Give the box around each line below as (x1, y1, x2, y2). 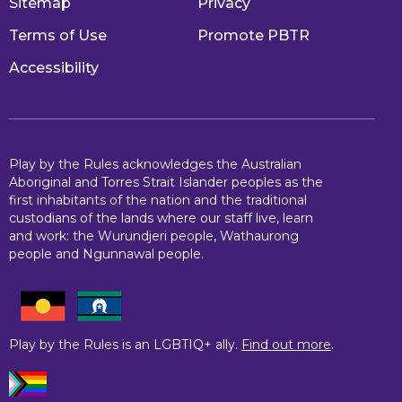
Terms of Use (9, 27, 107, 45)
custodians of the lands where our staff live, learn (9, 210, 313, 227)
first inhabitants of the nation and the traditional (9, 192, 307, 209)
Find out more (241, 336, 331, 354)
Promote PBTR (197, 27, 310, 45)
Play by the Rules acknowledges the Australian (9, 156, 301, 173)
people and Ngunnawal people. (9, 246, 204, 263)
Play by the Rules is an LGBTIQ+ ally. (9, 336, 241, 354)
